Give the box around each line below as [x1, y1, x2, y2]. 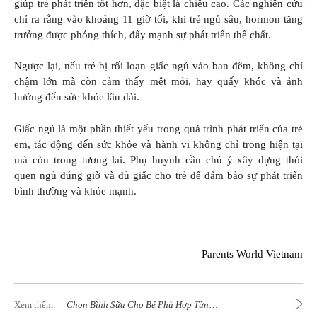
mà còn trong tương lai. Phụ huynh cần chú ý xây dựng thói [14, 154, 303, 166]
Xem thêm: [14, 299, 56, 310]
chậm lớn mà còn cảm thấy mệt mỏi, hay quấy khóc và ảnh [14, 76, 303, 88]
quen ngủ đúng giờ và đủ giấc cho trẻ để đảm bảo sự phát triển [14, 169, 303, 181]
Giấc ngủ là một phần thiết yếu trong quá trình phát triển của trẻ [14, 122, 303, 134]
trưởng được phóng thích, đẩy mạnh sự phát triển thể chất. [14, 28, 271, 40]
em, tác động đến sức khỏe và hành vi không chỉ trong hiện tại [14, 138, 303, 150]
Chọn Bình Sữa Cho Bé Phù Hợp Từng [67, 299, 214, 310]
